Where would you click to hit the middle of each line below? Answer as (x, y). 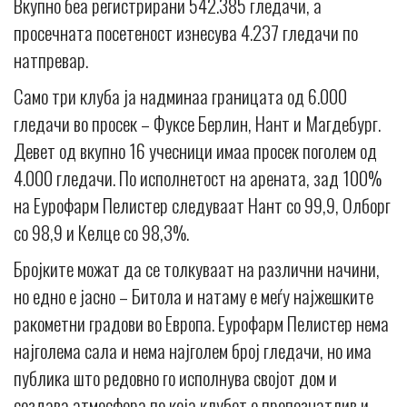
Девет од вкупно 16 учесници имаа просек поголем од (195, 150)
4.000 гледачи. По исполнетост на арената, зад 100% (198, 177)
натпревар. (51, 59)
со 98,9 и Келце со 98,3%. (101, 232)
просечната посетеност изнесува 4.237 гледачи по (186, 32)
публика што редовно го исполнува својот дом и (175, 377)
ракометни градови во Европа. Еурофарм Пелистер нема (201, 323)
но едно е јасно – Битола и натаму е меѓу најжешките (194, 295)
